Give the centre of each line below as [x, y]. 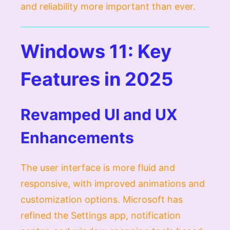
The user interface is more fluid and [98, 167]
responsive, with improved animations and [113, 183]
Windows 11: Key [96, 51]
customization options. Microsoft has [102, 199]
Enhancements [77, 137]
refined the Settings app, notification [101, 215]
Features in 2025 [97, 79]
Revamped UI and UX [99, 114]
